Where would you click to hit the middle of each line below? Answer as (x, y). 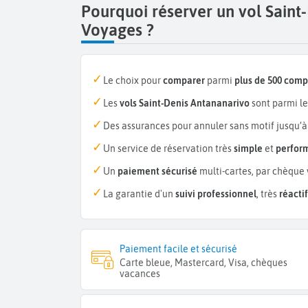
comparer (184, 81)
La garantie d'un (139, 194)
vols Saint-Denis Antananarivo (185, 103)
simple (248, 149)
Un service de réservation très (168, 149)
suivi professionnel (216, 194)
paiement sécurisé (157, 172)
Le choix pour (133, 81)
